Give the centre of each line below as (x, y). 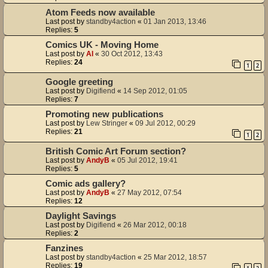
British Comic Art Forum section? (116, 151)
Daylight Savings (81, 216)
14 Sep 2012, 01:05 (155, 91)
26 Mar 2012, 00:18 (155, 225)
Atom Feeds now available (100, 13)
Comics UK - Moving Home (102, 45)
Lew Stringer (107, 123)
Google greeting (79, 82)
